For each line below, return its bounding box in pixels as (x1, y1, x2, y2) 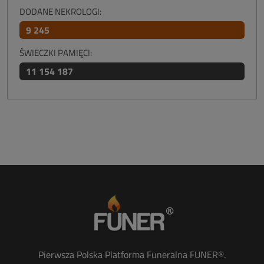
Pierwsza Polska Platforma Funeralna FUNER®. (38, 247, 226, 262)
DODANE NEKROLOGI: (19, 5, 101, 18)
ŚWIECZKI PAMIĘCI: (19, 46, 92, 60)
